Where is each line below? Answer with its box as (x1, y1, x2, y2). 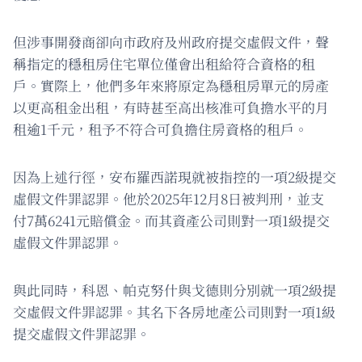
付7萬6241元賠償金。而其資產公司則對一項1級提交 (13, 210, 330, 231)
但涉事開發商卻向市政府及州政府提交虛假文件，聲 (13, 32, 329, 53)
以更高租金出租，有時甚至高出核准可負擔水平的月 (13, 97, 329, 118)
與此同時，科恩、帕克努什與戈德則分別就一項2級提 (13, 280, 336, 301)
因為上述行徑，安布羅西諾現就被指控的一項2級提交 (13, 166, 336, 187)
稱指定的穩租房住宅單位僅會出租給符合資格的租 (13, 53, 315, 74)
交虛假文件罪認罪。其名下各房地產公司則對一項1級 (13, 301, 335, 322)
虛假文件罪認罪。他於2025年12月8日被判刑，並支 (13, 188, 324, 209)
